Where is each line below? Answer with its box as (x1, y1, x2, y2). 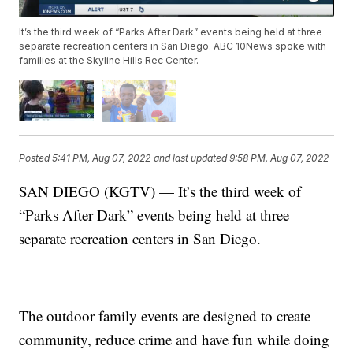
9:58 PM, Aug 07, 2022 (229, 152, 329, 165)
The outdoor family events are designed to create (19, 305, 311, 325)
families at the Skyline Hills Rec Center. (19, 54, 199, 67)
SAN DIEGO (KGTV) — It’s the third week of (19, 180, 302, 201)
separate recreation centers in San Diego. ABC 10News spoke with (19, 40, 327, 53)
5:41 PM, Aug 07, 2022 (52, 152, 151, 165)
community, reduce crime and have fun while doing (19, 329, 330, 349)
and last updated (154, 152, 228, 165)
